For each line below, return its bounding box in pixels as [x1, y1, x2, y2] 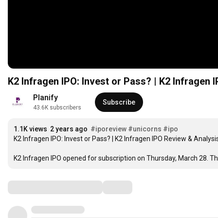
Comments [7, 181, 56, 193]
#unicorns [128, 125, 162, 133]
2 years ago [50, 125, 88, 133]
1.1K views [14, 125, 47, 133]
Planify [33, 93, 58, 103]
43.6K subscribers [33, 104, 81, 111]
